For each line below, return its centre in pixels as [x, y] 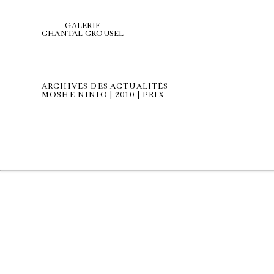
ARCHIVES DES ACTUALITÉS [105, 86]
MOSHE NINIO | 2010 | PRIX [103, 95]
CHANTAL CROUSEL [83, 34]
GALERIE [83, 26]
